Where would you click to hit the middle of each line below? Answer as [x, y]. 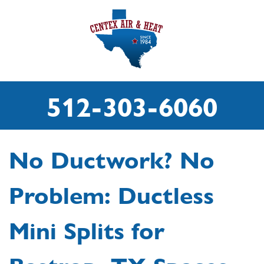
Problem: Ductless [111, 194]
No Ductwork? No [112, 159]
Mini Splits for [87, 230]
